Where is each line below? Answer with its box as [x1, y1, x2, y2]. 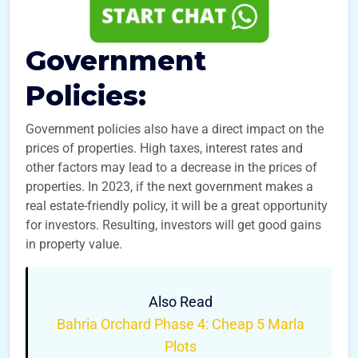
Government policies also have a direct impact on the [26, 121, 324, 137]
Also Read [148, 293, 213, 310]
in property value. [26, 237, 122, 252]
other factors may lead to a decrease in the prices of [26, 160, 317, 175]
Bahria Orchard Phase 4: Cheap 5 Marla [56, 316, 304, 332]
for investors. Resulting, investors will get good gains [26, 217, 321, 233]
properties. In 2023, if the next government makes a [26, 179, 313, 194]
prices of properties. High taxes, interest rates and [26, 141, 303, 156]
